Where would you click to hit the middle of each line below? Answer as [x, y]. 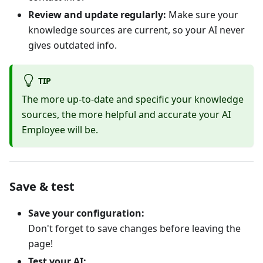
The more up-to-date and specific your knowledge [133, 99]
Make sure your [202, 14]
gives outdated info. [73, 45]
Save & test [42, 186]
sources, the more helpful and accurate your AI [126, 114]
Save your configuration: [86, 213]
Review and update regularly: [97, 14]
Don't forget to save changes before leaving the [134, 228]
